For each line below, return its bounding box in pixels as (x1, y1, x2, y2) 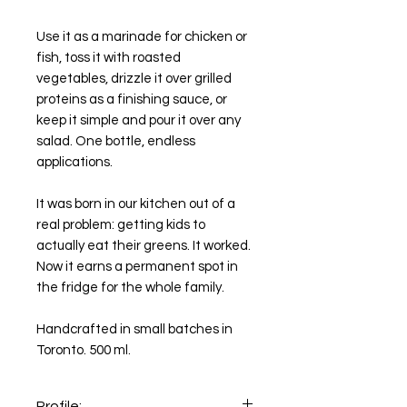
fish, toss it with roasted (36, 51, 181, 65)
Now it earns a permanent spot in (36, 260, 238, 273)
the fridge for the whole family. (36, 281, 224, 294)
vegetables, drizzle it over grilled (36, 72, 232, 85)
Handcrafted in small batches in (36, 323, 233, 336)
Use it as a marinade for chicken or (36, 30, 247, 44)
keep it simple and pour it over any (36, 114, 241, 127)
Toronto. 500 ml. (36, 343, 131, 357)
